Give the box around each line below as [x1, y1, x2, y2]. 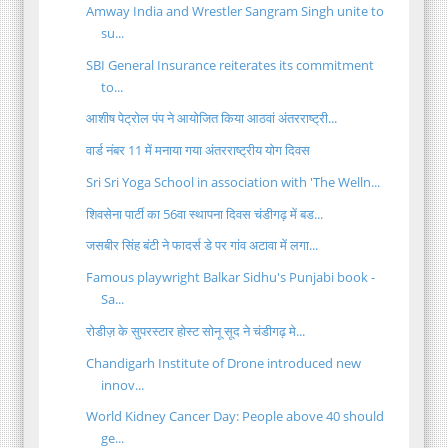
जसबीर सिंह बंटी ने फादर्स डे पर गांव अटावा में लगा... [86, 236, 319, 255]
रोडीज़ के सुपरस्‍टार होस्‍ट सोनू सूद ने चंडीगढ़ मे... [86, 321, 306, 340]
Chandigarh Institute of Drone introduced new [86, 353, 362, 372]
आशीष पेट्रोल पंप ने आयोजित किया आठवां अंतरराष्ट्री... [86, 109, 338, 128]
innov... [101, 375, 145, 394]
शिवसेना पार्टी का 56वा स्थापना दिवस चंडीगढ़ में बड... [86, 204, 324, 223]
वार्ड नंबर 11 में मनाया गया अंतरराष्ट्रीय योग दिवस [86, 141, 311, 160]
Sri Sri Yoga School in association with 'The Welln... [86, 172, 381, 191]
